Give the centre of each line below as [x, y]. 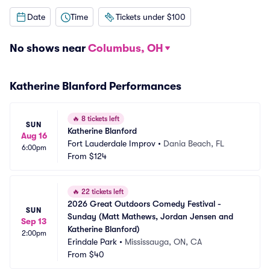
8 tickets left [99, 119]
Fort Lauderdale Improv [111, 143]
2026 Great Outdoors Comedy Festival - [144, 204]
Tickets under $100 [151, 17]
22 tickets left [102, 192]
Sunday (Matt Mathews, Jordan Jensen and [150, 216]
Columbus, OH [126, 48]
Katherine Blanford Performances [96, 86]
